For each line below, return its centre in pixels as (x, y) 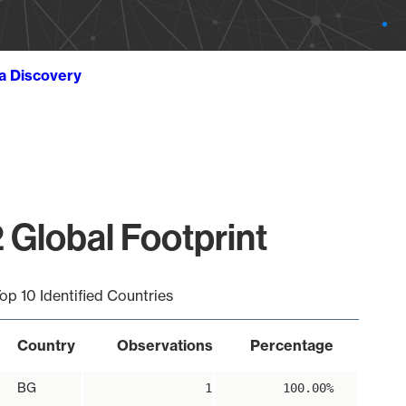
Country (46, 345)
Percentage (291, 345)
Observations (164, 345)
